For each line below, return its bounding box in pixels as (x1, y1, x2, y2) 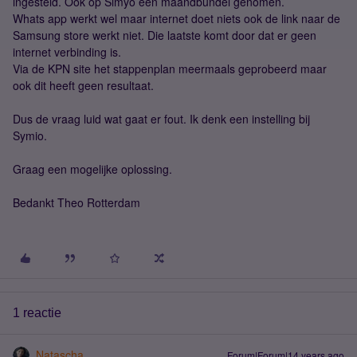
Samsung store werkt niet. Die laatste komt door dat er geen (13, 27, 316, 43)
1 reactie (13, 306, 61, 320)
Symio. (13, 127, 47, 143)
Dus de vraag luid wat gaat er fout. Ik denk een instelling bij (13, 111, 310, 127)
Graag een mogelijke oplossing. (13, 161, 172, 177)
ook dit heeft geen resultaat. (13, 77, 154, 93)
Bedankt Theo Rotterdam (13, 194, 140, 210)
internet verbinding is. (13, 44, 121, 60)
